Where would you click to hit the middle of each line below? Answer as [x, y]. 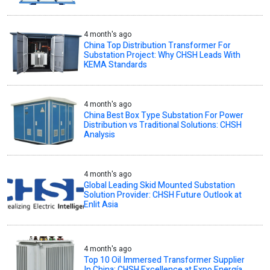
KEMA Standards [116, 65]
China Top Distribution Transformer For [158, 46]
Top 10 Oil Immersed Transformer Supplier [165, 260]
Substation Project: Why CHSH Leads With [162, 55]
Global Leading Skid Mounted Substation [160, 186]
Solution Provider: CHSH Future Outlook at [163, 195]
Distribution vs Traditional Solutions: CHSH [163, 125]
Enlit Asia [101, 205]
